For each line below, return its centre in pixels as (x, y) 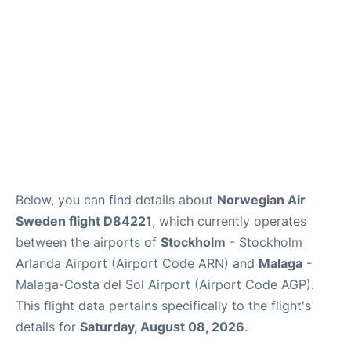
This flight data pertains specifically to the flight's (163, 306)
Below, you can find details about (116, 200)
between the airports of (88, 242)
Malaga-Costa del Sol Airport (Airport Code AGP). (165, 284)
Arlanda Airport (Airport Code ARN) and (137, 263)
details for (48, 327)
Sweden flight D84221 (84, 221)
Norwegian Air (261, 200)
